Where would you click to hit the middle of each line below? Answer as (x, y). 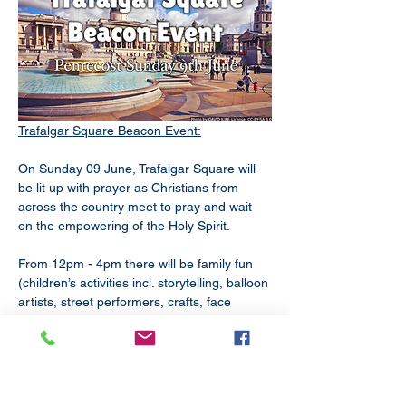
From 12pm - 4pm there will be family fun (137, 263)
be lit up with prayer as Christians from (130, 187)
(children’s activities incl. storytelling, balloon (145, 282)
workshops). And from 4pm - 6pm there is (139, 339)
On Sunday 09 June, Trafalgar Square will (139, 168)
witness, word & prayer (83, 377)
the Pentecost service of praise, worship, (135, 358)
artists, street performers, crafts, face (126, 301)
